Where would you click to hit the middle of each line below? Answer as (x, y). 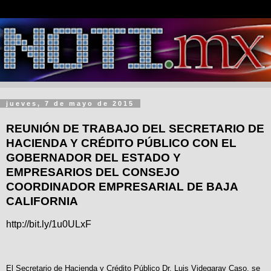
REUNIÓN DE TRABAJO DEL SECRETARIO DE (135, 129)
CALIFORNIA (42, 201)
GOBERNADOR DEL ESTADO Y (93, 158)
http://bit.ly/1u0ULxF (49, 224)
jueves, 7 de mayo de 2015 (70, 104)
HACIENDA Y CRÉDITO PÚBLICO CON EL (121, 143)
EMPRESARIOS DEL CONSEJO (93, 172)
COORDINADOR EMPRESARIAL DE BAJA (122, 187)
